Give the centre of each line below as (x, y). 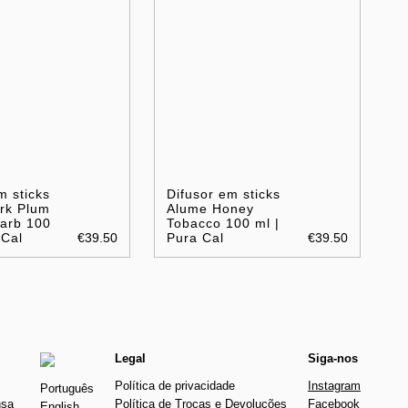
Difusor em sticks (223, 194)
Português (66, 389)
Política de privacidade (174, 386)
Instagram (334, 386)
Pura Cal (195, 238)
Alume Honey (210, 209)
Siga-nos (332, 359)
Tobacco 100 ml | (223, 224)
